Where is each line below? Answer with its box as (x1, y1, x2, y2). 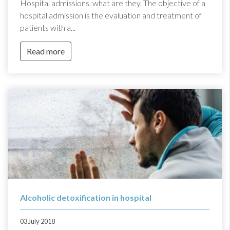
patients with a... (20, 22, 75, 32)
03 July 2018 (20, 217, 55, 225)
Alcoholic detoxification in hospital (20, 192, 151, 202)
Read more (27, 46, 65, 56)
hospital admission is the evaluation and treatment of (20, 10, 202, 20)
